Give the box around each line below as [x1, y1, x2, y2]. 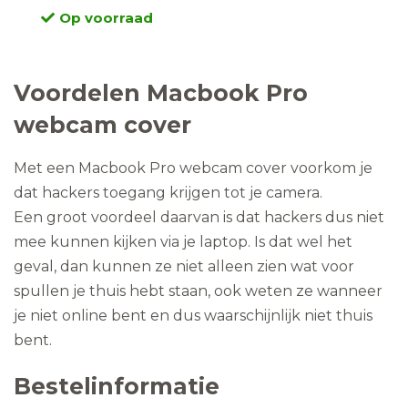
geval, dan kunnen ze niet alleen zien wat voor [14, 258, 354, 275]
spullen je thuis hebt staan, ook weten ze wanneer [14, 282, 382, 300]
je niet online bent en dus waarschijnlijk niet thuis [14, 307, 372, 324]
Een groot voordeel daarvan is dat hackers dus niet [14, 209, 384, 226]
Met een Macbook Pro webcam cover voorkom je [14, 159, 372, 177]
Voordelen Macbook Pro [14, 79, 308, 107]
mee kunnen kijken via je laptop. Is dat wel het [14, 233, 352, 250]
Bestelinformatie [14, 372, 219, 400]
